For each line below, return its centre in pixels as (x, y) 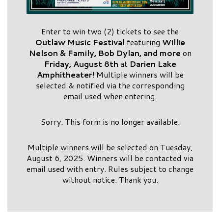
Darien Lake (153, 64)
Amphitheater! (65, 74)
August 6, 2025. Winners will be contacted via (110, 158)
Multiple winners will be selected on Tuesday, (110, 147)
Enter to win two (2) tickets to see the (110, 31)
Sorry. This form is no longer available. (110, 122)
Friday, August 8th (82, 64)
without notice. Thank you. (110, 179)
